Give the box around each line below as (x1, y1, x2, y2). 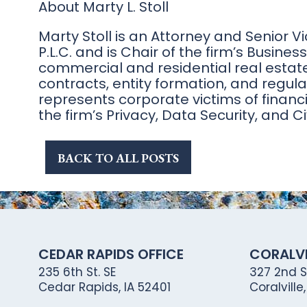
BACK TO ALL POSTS (58, 150, 179, 166)
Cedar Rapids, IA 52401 (38, 279, 171, 295)
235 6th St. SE (38, 264, 116, 280)
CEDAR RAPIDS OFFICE (38, 245, 184, 264)
